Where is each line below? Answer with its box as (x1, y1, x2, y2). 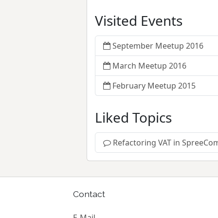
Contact (73, 189, 105, 200)
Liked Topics (95, 108, 172, 127)
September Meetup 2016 (112, 40, 203, 52)
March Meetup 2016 (112, 60, 186, 72)
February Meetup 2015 (112, 80, 196, 91)
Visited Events (95, 11, 182, 30)
